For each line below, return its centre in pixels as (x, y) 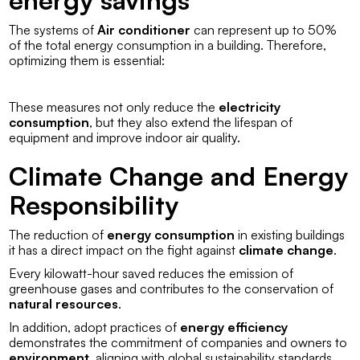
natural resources (64, 303)
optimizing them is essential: (87, 60)
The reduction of (58, 234)
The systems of (53, 29)
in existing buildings (290, 234)
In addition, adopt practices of (95, 327)
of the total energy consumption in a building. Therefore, (168, 45)
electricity (250, 106)
